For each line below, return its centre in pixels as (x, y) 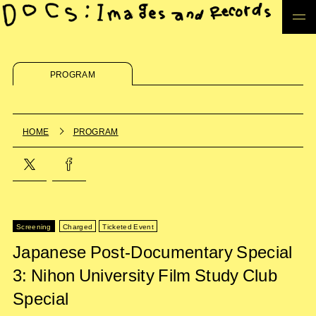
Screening (34, 226)
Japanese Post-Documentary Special (152, 251)
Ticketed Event (128, 226)
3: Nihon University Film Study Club (145, 274)
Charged (78, 226)
